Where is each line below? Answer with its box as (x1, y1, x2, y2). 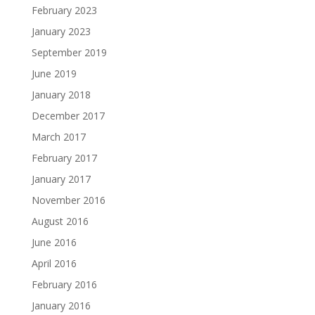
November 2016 (31, 193, 105, 207)
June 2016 (31, 236, 77, 249)
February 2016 (31, 278, 97, 291)
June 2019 (31, 67, 77, 80)
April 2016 (31, 257, 77, 270)
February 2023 (31, 4, 97, 17)
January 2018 (31, 88, 91, 101)
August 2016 (31, 214, 89, 228)
